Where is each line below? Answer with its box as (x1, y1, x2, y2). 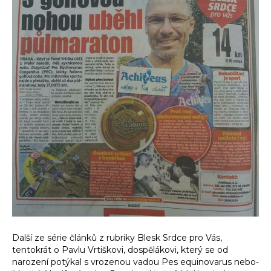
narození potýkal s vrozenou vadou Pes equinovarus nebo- (12, 256, 259, 267)
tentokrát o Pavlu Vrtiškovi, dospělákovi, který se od (12, 244, 228, 255)
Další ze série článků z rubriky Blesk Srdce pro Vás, (12, 232, 222, 243)
